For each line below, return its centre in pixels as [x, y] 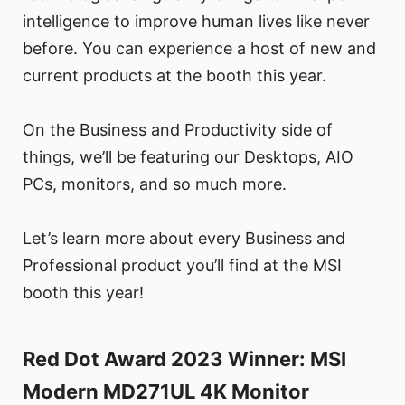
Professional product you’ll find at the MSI [182, 266]
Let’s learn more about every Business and [184, 239]
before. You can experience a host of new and [199, 49]
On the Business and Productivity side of [178, 130]
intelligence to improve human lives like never [196, 22]
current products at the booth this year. [174, 76]
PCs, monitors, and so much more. [155, 184]
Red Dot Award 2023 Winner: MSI [184, 359]
